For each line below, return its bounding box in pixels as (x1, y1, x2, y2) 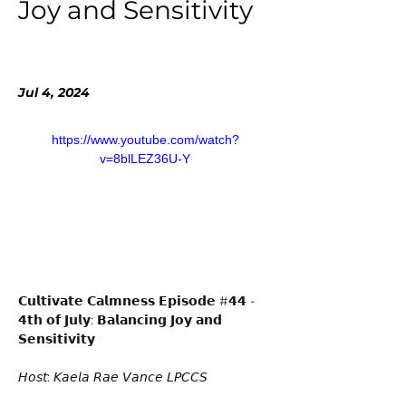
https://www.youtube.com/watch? (51, 131, 239, 147)
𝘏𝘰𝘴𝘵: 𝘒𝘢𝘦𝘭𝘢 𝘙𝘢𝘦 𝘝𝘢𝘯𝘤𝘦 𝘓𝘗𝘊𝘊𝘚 (18, 369, 211, 386)
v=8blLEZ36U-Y (100, 150, 190, 166)
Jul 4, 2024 (18, 83, 90, 101)
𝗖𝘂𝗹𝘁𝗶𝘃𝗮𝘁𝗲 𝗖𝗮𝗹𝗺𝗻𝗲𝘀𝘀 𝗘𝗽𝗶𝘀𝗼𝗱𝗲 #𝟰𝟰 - (18, 293, 258, 310)
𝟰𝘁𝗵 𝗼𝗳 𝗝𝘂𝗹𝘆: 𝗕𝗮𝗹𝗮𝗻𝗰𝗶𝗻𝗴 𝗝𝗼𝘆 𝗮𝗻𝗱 (18, 312, 226, 329)
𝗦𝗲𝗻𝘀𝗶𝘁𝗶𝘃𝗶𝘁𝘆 (18, 331, 99, 348)
